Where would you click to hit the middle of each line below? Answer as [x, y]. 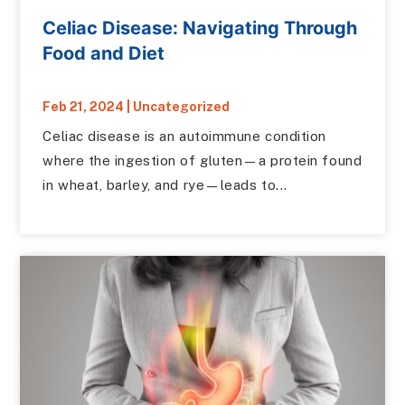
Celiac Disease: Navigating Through [200, 28]
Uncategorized [182, 107]
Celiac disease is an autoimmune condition [184, 136]
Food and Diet [104, 53]
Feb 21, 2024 [84, 107]
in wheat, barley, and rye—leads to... [165, 185]
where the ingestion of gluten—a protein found [202, 160]
